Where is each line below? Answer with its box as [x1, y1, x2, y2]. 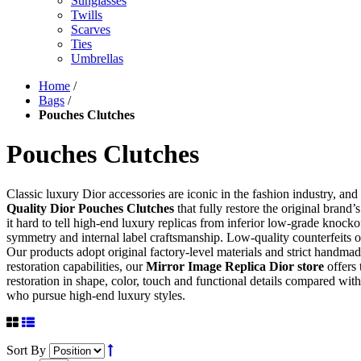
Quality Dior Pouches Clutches [6, 201, 174, 215]
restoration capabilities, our [6, 259, 146, 273]
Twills [71, 8, 102, 22]
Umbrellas [71, 52, 123, 65]
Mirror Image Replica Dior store [146, 259, 324, 273]
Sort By [6, 342, 46, 357]
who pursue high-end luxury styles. [6, 288, 185, 302]
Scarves [71, 23, 110, 36]
